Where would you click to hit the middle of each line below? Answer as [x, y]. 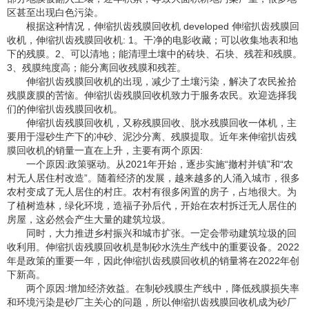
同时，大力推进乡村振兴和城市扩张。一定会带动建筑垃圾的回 [161, 233]
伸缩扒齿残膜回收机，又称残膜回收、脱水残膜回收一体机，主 [161, 122]
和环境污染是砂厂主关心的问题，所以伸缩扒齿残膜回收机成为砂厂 [152, 302]
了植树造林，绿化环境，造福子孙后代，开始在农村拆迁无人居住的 [152, 205]
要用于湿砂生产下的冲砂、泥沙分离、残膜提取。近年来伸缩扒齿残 [152, 136]
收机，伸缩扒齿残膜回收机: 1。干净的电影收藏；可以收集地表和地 [152, 40]
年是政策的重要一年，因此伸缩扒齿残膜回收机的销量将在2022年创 [153, 260]
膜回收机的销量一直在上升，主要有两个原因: [105, 150]
